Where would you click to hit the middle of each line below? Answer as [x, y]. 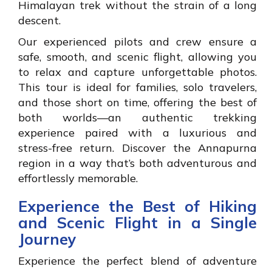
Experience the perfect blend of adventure [138, 261]
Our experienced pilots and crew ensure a [138, 42]
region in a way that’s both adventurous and [138, 163]
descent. [39, 21]
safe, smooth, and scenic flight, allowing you [138, 57]
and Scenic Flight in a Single [138, 223]
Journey [47, 239]
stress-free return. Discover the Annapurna [138, 148]
